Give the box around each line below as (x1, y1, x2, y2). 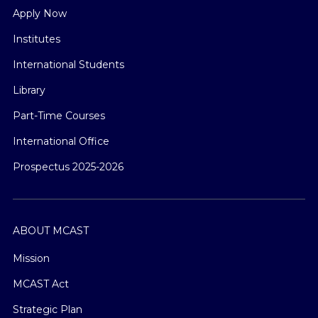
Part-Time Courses (13, 109, 105, 122)
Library (13, 83, 45, 97)
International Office (13, 134, 109, 148)
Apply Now (13, 6, 67, 20)
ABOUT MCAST (13, 224, 89, 237)
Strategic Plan (13, 302, 82, 316)
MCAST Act (13, 277, 69, 290)
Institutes (13, 32, 60, 45)
